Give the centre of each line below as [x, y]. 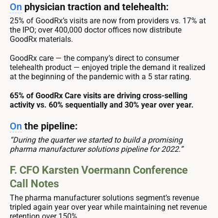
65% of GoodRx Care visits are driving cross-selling [99, 95]
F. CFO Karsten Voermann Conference [99, 170]
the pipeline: [50, 126]
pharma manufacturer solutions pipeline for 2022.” [96, 149]
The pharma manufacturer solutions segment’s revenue [104, 198]
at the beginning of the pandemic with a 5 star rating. [100, 76]
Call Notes [34, 183]
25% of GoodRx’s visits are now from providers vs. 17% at [108, 20]
